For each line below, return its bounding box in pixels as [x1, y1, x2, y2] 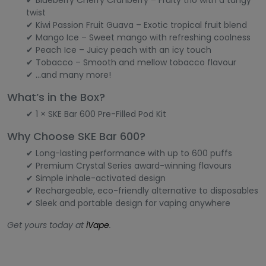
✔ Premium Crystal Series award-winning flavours [26, 160, 232, 172]
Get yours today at [7, 219, 86, 231]
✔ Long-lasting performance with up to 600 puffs [26, 147, 232, 159]
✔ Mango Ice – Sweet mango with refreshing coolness [26, 31, 251, 43]
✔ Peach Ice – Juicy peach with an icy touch [26, 44, 211, 56]
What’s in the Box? [7, 90, 105, 104]
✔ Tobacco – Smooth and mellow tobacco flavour [26, 56, 236, 68]
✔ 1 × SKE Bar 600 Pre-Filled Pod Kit [26, 108, 166, 120]
